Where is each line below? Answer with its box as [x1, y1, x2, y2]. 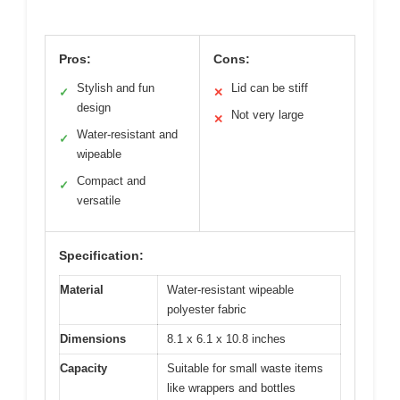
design [77, 100, 111, 114]
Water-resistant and [77, 127, 178, 141]
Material [60, 282, 104, 296]
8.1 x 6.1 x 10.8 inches [167, 331, 286, 346]
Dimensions [60, 331, 126, 346]
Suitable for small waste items [167, 361, 323, 375]
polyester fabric [167, 302, 246, 316]
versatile [77, 193, 121, 207]
